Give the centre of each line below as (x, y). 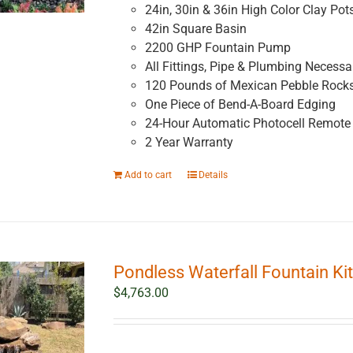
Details (213, 175)
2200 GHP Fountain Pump (217, 48)
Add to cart (148, 175)
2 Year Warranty (189, 143)
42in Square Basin (195, 29)
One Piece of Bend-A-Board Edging (240, 105)
